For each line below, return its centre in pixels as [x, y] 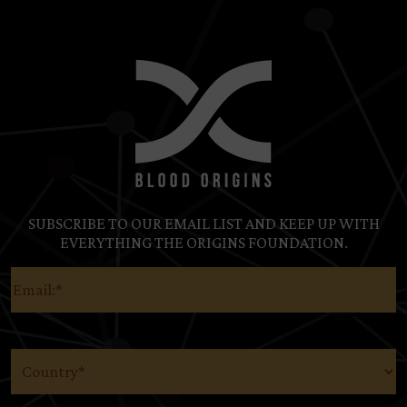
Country [33, 356]
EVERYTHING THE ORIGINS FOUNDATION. [203, 242]
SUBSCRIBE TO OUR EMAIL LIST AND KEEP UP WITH [203, 223]
